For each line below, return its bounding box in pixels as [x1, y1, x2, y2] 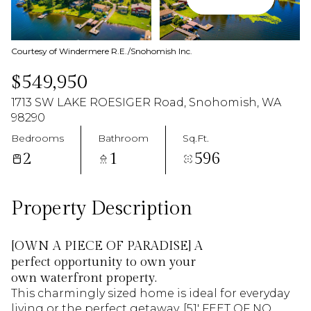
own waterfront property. [11, 271, 157, 285]
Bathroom [98, 131, 149, 144]
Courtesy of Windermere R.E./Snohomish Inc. [11, 46, 192, 56]
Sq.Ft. [183, 131, 209, 144]
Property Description [11, 197, 192, 220]
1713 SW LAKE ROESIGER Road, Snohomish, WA [11, 96, 281, 109]
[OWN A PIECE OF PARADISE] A [11, 239, 203, 253]
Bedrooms [11, 131, 64, 144]
